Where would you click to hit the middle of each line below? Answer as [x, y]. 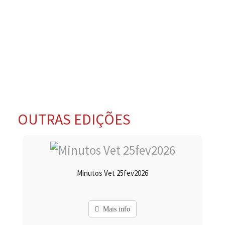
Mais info [115, 209]
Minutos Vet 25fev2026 [113, 173]
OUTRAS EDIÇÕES [74, 119]
